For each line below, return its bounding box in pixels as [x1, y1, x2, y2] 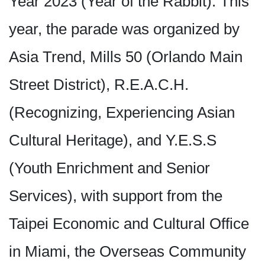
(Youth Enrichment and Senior [9, 159, 210, 177]
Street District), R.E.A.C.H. [9, 76, 189, 94]
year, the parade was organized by [9, 20, 240, 38]
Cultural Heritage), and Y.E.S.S [9, 131, 216, 150]
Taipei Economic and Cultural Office [9, 215, 249, 233]
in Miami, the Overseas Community [9, 243, 246, 261]
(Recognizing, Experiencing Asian [9, 104, 235, 122]
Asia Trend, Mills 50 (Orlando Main [9, 48, 243, 66]
